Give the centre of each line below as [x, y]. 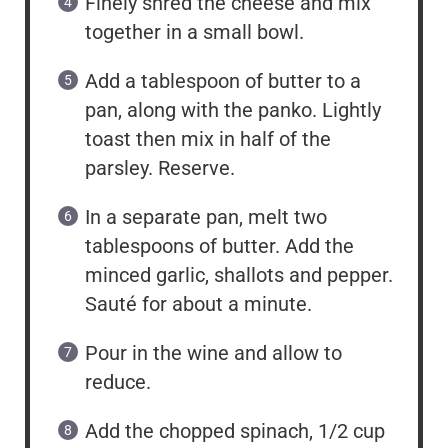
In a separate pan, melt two [206, 217]
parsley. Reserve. [160, 168]
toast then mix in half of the [208, 139]
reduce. [118, 382]
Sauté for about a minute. [198, 304]
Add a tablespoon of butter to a [223, 81]
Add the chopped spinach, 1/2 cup [235, 431]
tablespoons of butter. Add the [219, 246]
